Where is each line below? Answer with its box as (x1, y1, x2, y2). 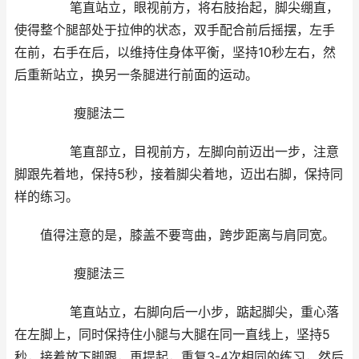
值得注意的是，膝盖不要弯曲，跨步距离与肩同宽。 (14, 228, 335, 244)
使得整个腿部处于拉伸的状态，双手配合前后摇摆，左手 (14, 22, 335, 38)
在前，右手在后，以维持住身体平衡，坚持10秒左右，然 (14, 45, 336, 61)
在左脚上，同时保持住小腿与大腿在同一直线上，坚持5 (14, 327, 330, 343)
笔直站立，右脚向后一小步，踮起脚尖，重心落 (14, 305, 339, 321)
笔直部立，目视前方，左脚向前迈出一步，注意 (14, 144, 339, 160)
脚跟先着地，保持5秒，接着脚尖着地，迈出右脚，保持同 (14, 167, 343, 183)
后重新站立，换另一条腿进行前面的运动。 (14, 67, 258, 83)
